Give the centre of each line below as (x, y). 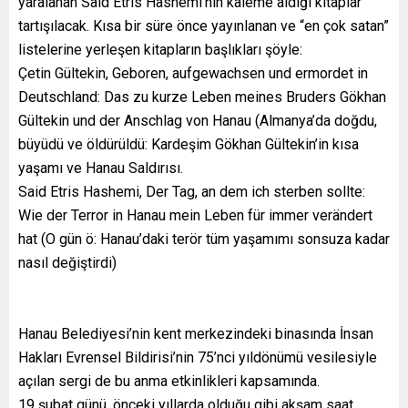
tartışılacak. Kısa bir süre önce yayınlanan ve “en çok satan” (204, 25)
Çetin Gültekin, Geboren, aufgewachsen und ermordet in (193, 73)
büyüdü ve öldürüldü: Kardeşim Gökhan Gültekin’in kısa (189, 144)
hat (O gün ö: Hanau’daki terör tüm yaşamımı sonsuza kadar (204, 239)
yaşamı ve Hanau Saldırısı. (101, 168)
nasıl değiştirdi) (67, 262)
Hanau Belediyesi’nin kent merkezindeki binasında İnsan (196, 333)
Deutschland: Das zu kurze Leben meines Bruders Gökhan (202, 97)
